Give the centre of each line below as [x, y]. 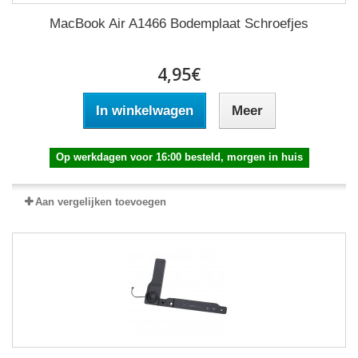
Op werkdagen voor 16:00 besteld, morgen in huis [179, 157]
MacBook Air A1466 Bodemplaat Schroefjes [179, 24]
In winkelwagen [144, 111]
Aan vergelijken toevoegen [101, 202]
